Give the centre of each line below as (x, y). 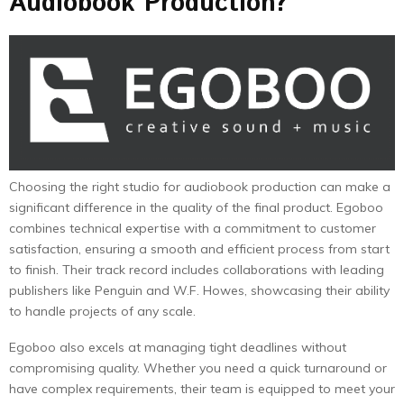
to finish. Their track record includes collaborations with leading (197, 270)
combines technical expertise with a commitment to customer (193, 229)
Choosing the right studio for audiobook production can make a (200, 187)
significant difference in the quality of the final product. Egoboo (196, 208)
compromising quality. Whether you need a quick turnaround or (198, 368)
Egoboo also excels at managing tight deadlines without (178, 348)
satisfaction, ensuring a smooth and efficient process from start (199, 249)
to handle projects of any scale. (102, 312)
